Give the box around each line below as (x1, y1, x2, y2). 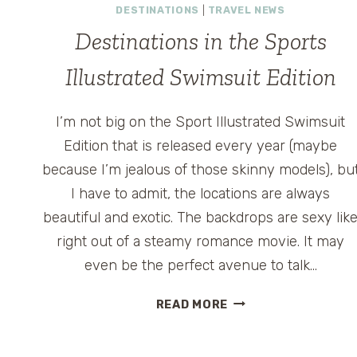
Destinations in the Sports (74, 26, 327, 56)
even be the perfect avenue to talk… (84, 256, 317, 274)
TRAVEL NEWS (207, 4, 285, 17)
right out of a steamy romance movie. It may (57, 232, 345, 250)
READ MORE (155, 297, 228, 312)
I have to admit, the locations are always (71, 184, 331, 202)
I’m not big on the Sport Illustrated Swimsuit (56, 112, 346, 131)
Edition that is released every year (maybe (64, 136, 338, 155)
